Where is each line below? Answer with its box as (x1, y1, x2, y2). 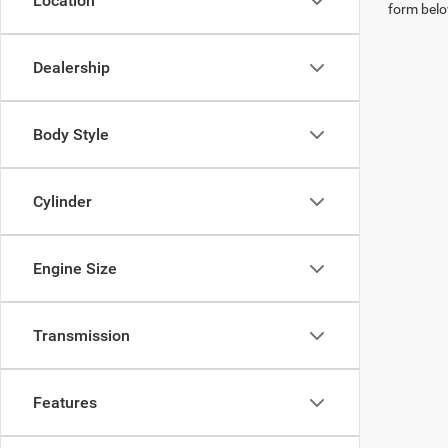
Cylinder (33, 192, 92, 211)
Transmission (33, 326, 130, 345)
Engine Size (33, 259, 117, 278)
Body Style (33, 125, 109, 144)
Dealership (33, 58, 110, 77)
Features (33, 393, 97, 412)
